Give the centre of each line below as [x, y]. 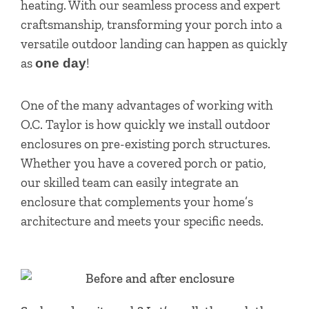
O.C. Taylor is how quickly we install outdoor [146, 125]
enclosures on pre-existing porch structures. [146, 144]
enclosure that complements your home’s [137, 202]
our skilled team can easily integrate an [130, 183]
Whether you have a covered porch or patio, [143, 163]
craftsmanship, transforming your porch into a [151, 24]
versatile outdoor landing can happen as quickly [154, 43]
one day [61, 63]
